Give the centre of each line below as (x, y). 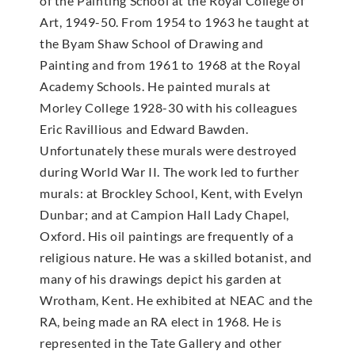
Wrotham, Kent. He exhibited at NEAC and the (176, 300)
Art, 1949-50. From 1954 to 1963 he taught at (175, 22)
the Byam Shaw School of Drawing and (152, 44)
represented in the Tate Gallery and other (161, 343)
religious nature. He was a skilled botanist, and (176, 258)
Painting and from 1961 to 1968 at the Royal (170, 65)
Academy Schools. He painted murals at (155, 86)
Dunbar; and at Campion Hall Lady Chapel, (165, 215)
